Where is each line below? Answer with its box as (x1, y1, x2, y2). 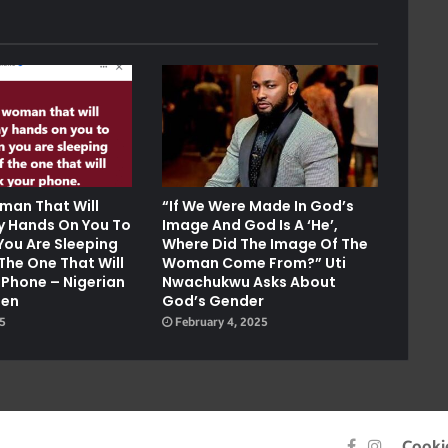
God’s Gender (161, 290, 264, 311)
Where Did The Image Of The (161, 233, 368, 254)
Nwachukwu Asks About (161, 271, 336, 292)
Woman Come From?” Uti (161, 252, 346, 273)
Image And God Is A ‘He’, (161, 214, 338, 235)
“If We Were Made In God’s (161, 195, 354, 216)
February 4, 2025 (174, 314, 268, 329)
